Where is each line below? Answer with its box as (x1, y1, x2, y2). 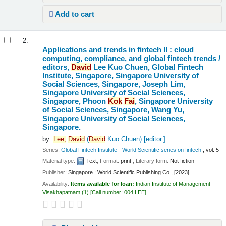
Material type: (42, 157, 77, 164)
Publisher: (42, 169, 69, 176)
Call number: (92, 189, 125, 195)
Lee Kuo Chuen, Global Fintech (91, 63, 204, 72)
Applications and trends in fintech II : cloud (42, 45, 194, 54)
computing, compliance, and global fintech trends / (42, 54, 221, 63)
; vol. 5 (201, 146, 219, 153)
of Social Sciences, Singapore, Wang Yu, (42, 105, 185, 115)
